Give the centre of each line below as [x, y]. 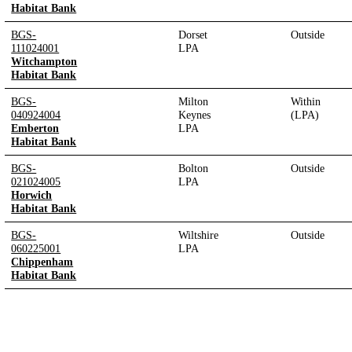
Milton [194, 101]
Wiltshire [199, 235]
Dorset [193, 34]
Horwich [32, 194]
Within [306, 101]
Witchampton [44, 61]
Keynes [195, 114]
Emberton [35, 128]
